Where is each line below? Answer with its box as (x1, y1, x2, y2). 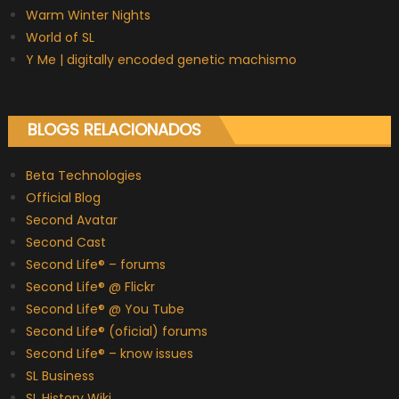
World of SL (25, 28, 94, 47)
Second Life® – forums (25, 256, 166, 274)
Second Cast (25, 233, 106, 252)
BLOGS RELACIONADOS (27, 118, 201, 142)
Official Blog (25, 189, 101, 208)
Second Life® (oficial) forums (25, 322, 208, 341)
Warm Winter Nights (25, 6, 151, 25)
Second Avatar (25, 211, 118, 230)
